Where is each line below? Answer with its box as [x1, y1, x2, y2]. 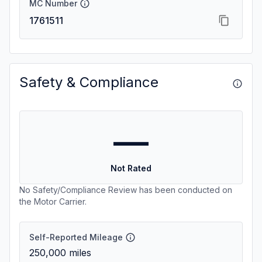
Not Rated [111, 163, 151, 173]
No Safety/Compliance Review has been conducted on [19, 185, 232, 195]
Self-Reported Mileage [29, 232, 123, 242]
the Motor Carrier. [19, 196, 87, 206]
